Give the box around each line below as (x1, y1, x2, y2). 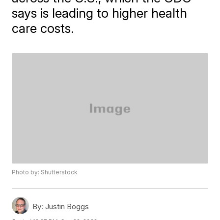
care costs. (12, 21, 75, 36)
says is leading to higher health (12, 5, 188, 21)
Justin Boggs (43, 201, 89, 211)
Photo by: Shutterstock (12, 168, 78, 176)
